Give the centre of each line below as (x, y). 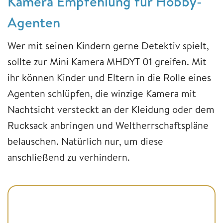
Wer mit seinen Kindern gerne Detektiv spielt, (108, 46)
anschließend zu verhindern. (69, 157)
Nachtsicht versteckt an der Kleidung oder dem (111, 110)
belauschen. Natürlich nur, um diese (85, 141)
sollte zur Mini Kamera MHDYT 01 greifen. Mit (107, 62)
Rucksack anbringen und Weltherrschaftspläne (108, 125)
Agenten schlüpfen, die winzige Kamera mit (102, 94)
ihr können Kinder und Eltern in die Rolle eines (109, 78)
